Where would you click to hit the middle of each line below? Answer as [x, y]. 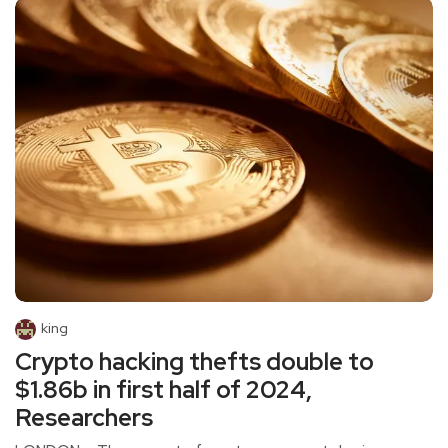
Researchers [84, 417]
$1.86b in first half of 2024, [163, 389]
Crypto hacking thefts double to [194, 361]
